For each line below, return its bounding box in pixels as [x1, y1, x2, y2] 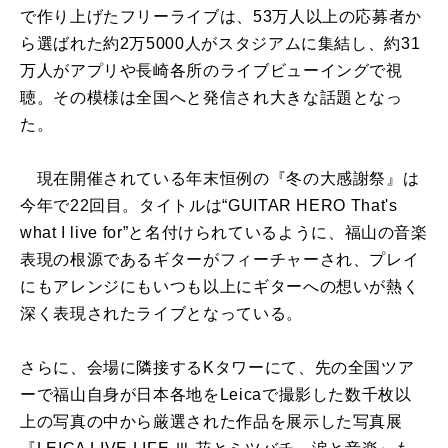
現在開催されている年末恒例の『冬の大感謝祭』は [20, 170, 420, 188]
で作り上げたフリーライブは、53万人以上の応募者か [20, 8, 422, 26]
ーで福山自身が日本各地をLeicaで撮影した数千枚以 [20, 386, 412, 404]
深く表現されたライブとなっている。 [20, 305, 303, 323]
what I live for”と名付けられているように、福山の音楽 [20, 224, 428, 242]
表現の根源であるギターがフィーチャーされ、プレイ [20, 251, 420, 269]
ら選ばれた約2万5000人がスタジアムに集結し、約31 [20, 35, 421, 53]
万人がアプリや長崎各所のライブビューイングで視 [20, 62, 403, 80]
